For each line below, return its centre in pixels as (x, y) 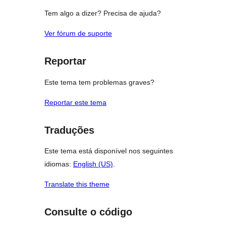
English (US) (93, 164)
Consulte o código (88, 212)
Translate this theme (77, 184)
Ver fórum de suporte (78, 34)
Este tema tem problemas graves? (99, 82)
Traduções (69, 130)
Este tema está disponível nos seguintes (109, 151)
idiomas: (59, 164)
